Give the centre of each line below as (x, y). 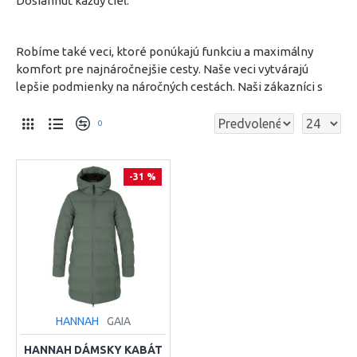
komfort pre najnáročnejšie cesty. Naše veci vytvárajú (162, 69)
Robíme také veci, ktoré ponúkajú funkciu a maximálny (165, 51)
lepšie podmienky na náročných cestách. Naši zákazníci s (169, 86)
